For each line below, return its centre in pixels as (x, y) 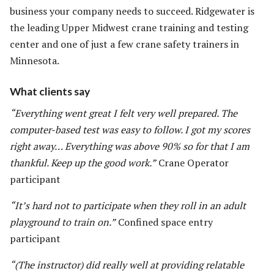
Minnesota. (35, 60)
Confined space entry (164, 222)
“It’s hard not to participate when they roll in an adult (128, 206)
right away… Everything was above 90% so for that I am (130, 146)
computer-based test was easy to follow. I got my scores (130, 130)
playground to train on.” (63, 222)
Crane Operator (192, 163)
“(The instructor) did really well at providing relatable (127, 265)
